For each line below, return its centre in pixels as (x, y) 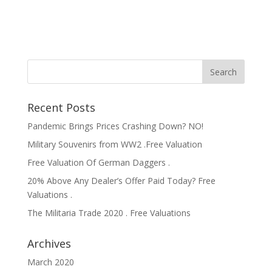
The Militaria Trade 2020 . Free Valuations (109, 212)
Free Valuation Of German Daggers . (98, 162)
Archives (49, 243)
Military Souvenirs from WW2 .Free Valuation (114, 144)
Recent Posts (61, 107)
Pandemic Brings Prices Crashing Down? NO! (115, 126)
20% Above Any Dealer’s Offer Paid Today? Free (121, 180)
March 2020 (50, 262)
